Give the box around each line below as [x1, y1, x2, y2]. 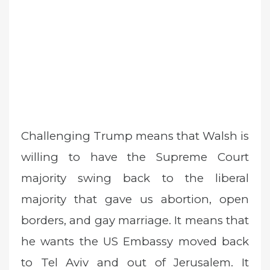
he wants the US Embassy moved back [21, 234, 249, 249]
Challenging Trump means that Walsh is [21, 129, 249, 143]
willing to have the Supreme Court [21, 150, 249, 165]
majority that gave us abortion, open [21, 192, 249, 207]
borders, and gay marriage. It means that [21, 213, 249, 228]
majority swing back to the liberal [21, 171, 249, 186]
